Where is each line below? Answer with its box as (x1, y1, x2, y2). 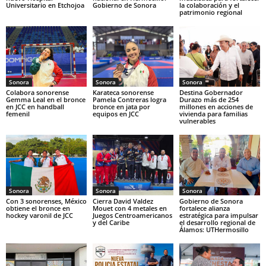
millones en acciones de (179, 102, 253, 111)
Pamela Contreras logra (92, 94, 166, 104)
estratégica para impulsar (179, 210, 258, 220)
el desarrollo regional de (179, 217, 255, 227)
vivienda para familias (179, 109, 248, 118)
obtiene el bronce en (6, 203, 70, 213)
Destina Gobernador (179, 87, 243, 97)
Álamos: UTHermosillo (179, 224, 249, 234)
